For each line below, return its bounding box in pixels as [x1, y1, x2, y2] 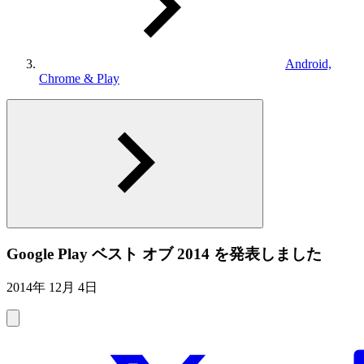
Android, [285, 57, 331, 71]
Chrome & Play [39, 71, 119, 85]
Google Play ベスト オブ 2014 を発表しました [6, 245, 322, 262]
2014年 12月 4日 [6, 280, 97, 295]
